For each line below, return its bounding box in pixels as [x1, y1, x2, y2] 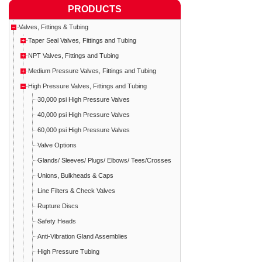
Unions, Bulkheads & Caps [37, 172, 113, 180]
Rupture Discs [37, 202, 78, 210]
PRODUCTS [68, 4, 122, 15]
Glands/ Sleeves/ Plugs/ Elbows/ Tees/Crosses [37, 157, 171, 164]
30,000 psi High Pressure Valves [37, 96, 130, 104]
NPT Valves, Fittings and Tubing [28, 52, 119, 60]
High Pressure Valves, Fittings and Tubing [28, 82, 147, 90]
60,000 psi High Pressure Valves [37, 126, 130, 134]
